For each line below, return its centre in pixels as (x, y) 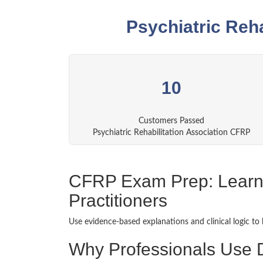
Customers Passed (171, 121)
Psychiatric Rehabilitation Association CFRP (171, 133)
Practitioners (118, 200)
